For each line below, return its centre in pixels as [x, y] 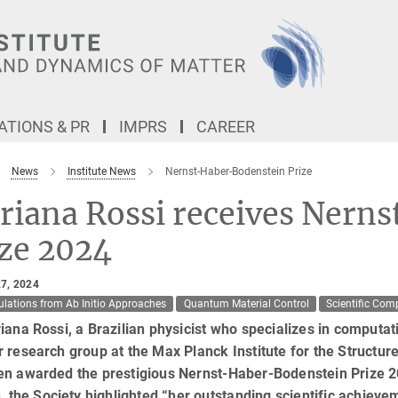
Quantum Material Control [246, 304]
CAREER [226, 127]
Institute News [101, 171]
